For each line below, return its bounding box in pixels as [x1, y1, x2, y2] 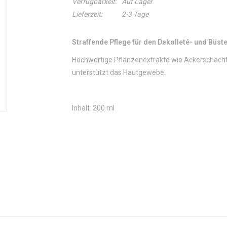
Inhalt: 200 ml [71, 104, 115, 112]
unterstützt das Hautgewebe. [71, 68, 166, 77]
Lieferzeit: [71, 10, 102, 18]
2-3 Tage [121, 10, 148, 18]
